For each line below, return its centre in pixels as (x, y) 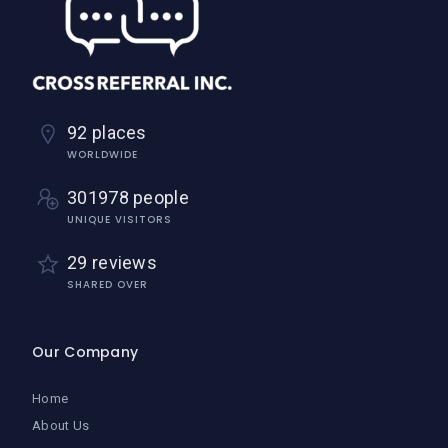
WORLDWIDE (102, 154)
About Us (61, 425)
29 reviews (112, 262)
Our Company (85, 351)
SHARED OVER (107, 284)
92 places (107, 132)
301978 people (128, 197)
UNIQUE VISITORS (119, 219)
